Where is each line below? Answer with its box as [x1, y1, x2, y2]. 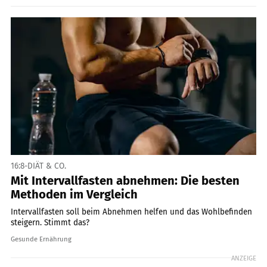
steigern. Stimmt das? [11, 218, 89, 228]
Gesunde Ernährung [11, 234, 72, 243]
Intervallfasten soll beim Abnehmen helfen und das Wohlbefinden [11, 207, 252, 217]
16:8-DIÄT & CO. [11, 160, 66, 171]
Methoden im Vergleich [11, 187, 138, 201]
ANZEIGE [231, 253, 256, 262]
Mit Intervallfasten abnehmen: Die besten [11, 173, 240, 188]
